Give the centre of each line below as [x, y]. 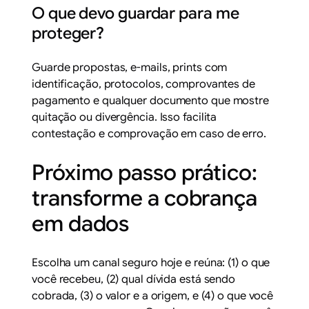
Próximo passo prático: [144, 172]
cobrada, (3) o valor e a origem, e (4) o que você [153, 296]
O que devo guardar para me [136, 13]
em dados [81, 223]
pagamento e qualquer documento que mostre [150, 100]
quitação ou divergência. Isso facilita [124, 117]
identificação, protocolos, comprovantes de [143, 84]
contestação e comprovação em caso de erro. [149, 133]
